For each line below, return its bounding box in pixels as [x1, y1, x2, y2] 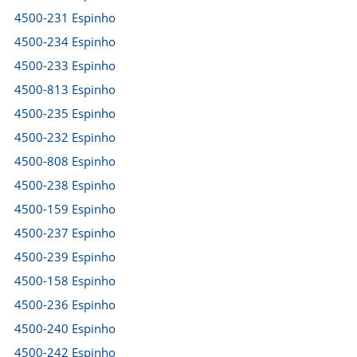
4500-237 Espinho [14, 225, 116, 241]
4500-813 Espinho [14, 81, 116, 97]
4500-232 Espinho [14, 129, 116, 145]
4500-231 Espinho [14, 10, 116, 25]
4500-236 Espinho [14, 296, 116, 312]
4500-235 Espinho [14, 105, 116, 121]
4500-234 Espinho [14, 33, 116, 49]
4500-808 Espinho [14, 153, 116, 169]
